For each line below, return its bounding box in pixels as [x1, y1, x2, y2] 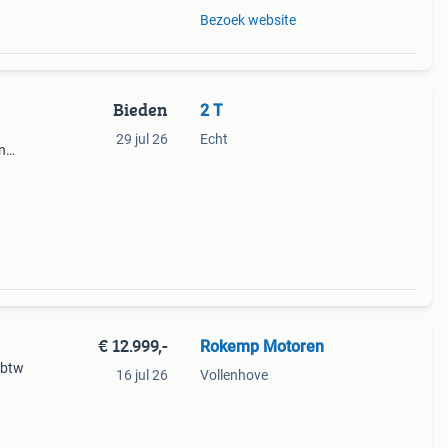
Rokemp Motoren [199, 337, 324, 356]
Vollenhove [199, 367, 268, 383]
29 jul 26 [115, 131, 168, 147]
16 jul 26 [115, 367, 168, 383]
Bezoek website [199, 12, 296, 28]
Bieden [112, 96, 168, 123]
